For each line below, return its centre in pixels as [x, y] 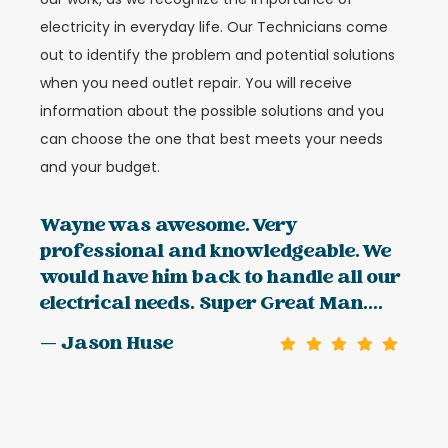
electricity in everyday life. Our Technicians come [214, 27]
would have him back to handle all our [220, 278]
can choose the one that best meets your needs [211, 139]
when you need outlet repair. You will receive [196, 83]
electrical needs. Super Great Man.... [211, 304]
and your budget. [100, 167]
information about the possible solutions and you [212, 111]
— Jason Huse [106, 344]
